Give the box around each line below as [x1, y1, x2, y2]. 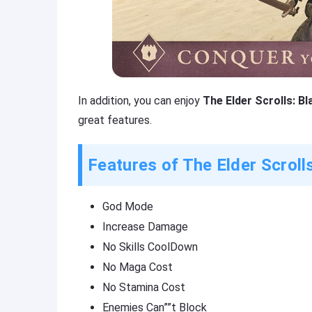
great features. [78, 114, 152, 127]
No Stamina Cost [102, 281, 185, 294]
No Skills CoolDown [102, 240, 198, 253]
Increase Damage [102, 220, 188, 233]
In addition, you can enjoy [78, 94, 203, 107]
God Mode [102, 200, 153, 213]
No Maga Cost [102, 260, 173, 274]
